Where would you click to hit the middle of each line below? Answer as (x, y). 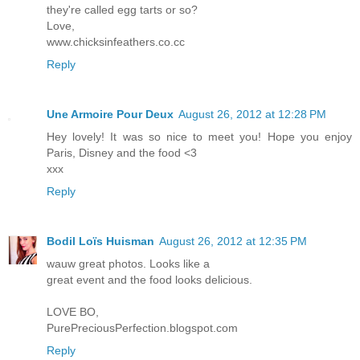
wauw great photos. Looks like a (128, 263)
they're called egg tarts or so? (122, 9)
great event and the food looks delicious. (149, 279)
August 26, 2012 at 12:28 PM (252, 114)
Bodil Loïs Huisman (100, 241)
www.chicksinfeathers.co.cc (116, 41)
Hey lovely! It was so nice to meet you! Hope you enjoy (199, 136)
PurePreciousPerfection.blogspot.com (142, 327)
